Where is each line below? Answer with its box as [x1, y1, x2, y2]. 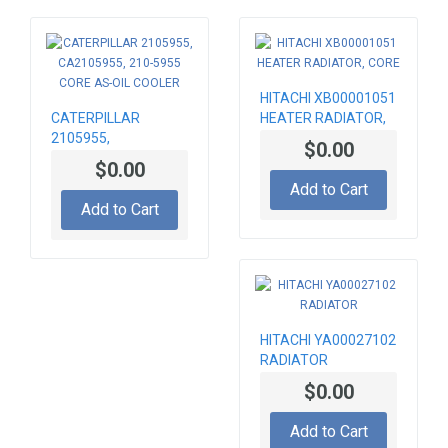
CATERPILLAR [51, 109, 140, 126]
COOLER [51, 189, 104, 206]
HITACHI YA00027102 [260, 331, 396, 348]
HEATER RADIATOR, [260, 109, 386, 126]
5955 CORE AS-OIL [51, 169, 169, 186]
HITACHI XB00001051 [260, 89, 396, 106]
